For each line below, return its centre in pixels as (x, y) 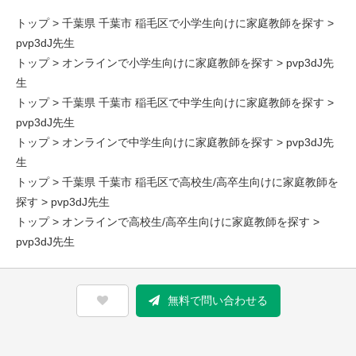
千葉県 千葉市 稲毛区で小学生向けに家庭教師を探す (193, 23)
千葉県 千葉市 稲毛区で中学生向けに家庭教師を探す (193, 103)
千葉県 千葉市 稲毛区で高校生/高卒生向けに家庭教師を (200, 182)
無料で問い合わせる (217, 300)
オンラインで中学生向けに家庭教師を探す (168, 142)
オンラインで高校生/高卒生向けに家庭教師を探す (186, 222)
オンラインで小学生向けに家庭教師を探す (168, 63)
